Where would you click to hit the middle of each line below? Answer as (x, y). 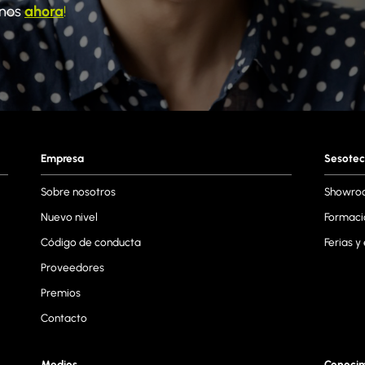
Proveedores (72, 267)
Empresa (62, 158)
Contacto (64, 317)
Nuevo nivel (69, 216)
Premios (60, 292)
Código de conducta (90, 242)
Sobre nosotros (78, 191)
